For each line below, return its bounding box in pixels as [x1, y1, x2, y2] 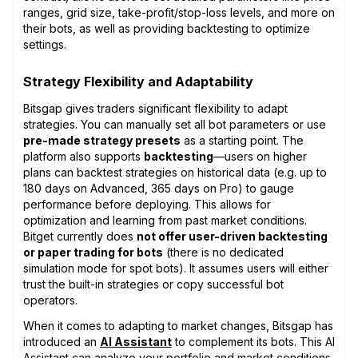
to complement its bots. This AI [172, 334, 335, 348]
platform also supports [23, 149, 144, 163]
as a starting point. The [181, 133, 304, 147]
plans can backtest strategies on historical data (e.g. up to [23, 165, 327, 179]
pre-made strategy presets [23, 133, 181, 147]
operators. [23, 292, 78, 307]
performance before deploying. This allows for [23, 197, 271, 211]
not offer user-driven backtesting [137, 229, 328, 243]
